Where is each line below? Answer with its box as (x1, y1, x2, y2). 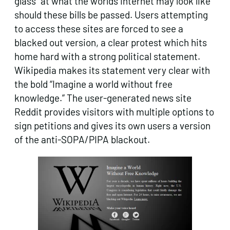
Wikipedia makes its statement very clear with (14, 64, 210, 76)
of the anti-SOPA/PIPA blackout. (14, 133, 150, 145)
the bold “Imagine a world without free (14, 78, 172, 90)
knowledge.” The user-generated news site (14, 91, 191, 104)
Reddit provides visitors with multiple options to (14, 105, 214, 118)
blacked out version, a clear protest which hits (14, 36, 207, 48)
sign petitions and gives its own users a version (14, 119, 210, 131)
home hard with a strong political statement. (14, 50, 200, 62)
